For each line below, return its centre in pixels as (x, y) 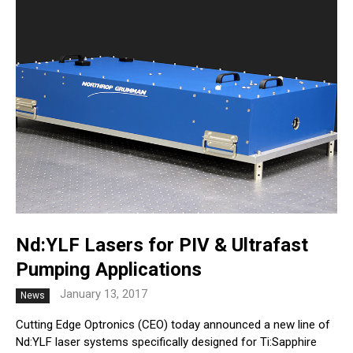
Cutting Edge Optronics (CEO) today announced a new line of (173, 324)
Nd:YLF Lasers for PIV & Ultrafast (162, 245)
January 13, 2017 (104, 294)
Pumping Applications (109, 269)
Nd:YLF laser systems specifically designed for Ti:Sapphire (166, 342)
